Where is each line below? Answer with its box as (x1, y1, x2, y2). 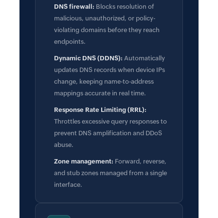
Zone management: (54, 158, 113, 165)
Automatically (123, 54, 165, 62)
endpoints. (54, 38, 86, 45)
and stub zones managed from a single (54, 169, 167, 177)
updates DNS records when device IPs (54, 66, 165, 73)
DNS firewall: (54, 3, 94, 10)
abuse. (54, 141, 73, 148)
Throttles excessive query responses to (54, 118, 167, 125)
